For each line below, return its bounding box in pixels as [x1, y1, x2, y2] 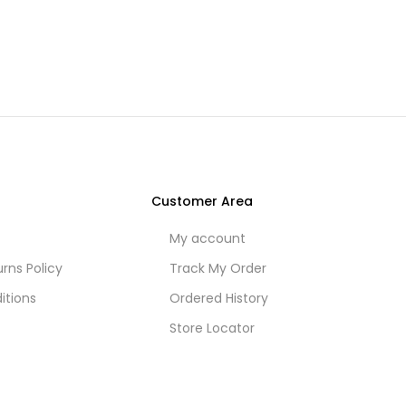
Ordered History [169, 289, 268, 307]
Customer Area [151, 192, 253, 210]
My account [169, 229, 246, 247]
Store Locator [169, 319, 255, 337]
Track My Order [169, 259, 266, 277]
